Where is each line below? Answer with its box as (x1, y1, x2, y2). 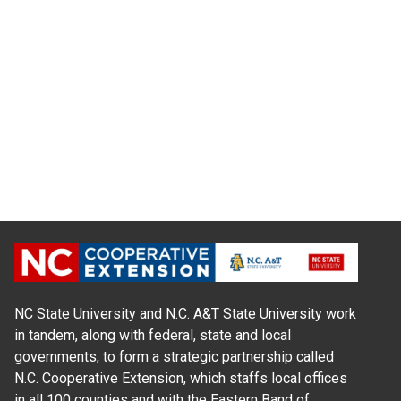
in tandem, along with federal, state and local (14, 326, 291, 344)
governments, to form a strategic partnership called (14, 347, 334, 365)
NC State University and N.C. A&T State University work (14, 304, 356, 322)
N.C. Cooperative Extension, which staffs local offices (14, 369, 347, 387)
